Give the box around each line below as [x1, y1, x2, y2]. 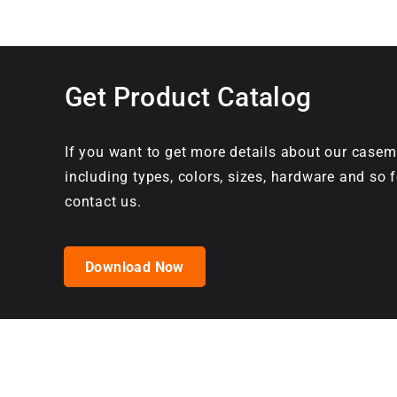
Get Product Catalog [65, 81, 312, 113]
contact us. [65, 192, 142, 210]
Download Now [85, 258, 184, 276]
